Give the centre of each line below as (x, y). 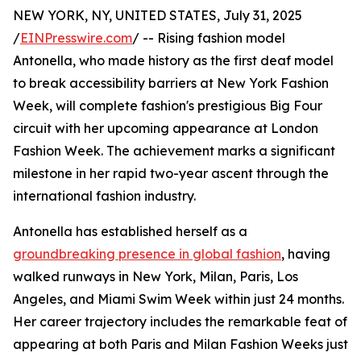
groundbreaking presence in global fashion (147, 254)
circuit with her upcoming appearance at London (166, 128)
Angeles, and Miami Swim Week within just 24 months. (178, 299)
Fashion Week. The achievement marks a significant (174, 151)
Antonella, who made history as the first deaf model (173, 60)
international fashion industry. (104, 196)
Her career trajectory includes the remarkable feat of (180, 322)
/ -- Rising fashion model (209, 38)
